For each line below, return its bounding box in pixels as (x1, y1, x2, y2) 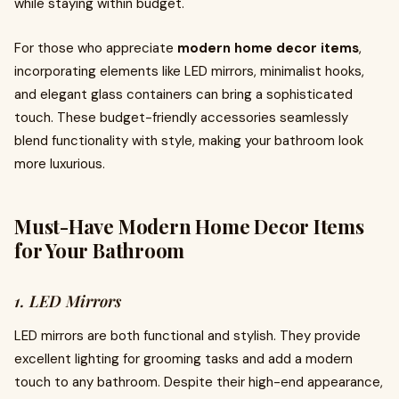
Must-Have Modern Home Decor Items (14, 213, 364, 240)
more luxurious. (14, 155, 105, 173)
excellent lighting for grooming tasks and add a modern (14, 350, 353, 368)
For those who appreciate (14, 39, 177, 57)
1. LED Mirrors (14, 290, 121, 312)
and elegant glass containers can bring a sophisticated (14, 85, 353, 103)
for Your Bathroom (14, 237, 185, 264)
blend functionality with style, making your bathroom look (14, 132, 363, 150)
